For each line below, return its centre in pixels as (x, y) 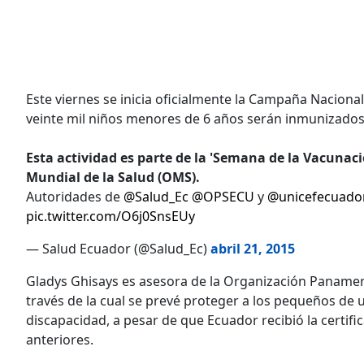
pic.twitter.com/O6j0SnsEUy (110, 216)
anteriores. (60, 339)
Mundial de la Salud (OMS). (113, 177)
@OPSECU (223, 196)
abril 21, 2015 (253, 248)
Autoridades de (75, 196)
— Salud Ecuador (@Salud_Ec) (118, 248)
